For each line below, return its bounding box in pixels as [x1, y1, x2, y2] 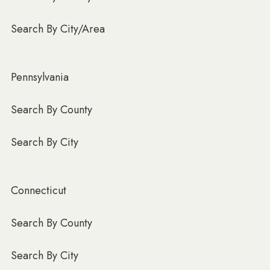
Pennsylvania [11, 69, 69, 85]
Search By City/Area [11, 20, 105, 37]
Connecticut [11, 182, 66, 198]
